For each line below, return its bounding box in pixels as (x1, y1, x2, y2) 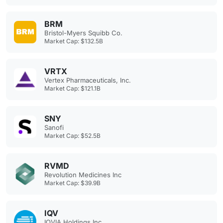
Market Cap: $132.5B (44, 37, 103, 45)
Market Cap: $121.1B (44, 85, 101, 92)
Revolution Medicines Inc (44, 171, 121, 179)
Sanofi (44, 123, 64, 131)
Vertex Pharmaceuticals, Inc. (44, 76, 131, 84)
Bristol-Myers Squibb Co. (44, 29, 122, 37)
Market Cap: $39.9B (44, 179, 101, 187)
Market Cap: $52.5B (44, 132, 101, 139)
